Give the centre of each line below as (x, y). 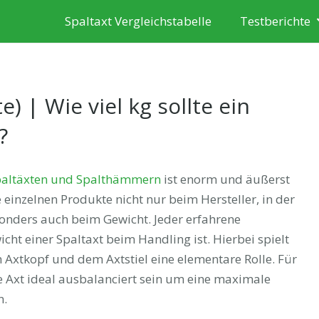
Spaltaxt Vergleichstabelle (138, 21)
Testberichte (275, 21)
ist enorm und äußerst (225, 179)
